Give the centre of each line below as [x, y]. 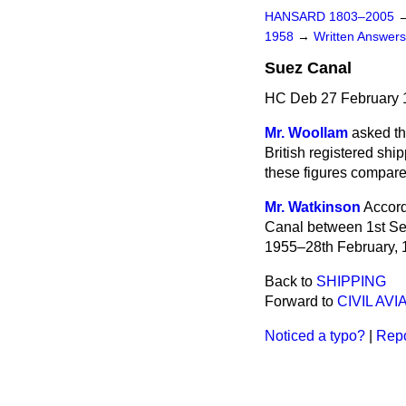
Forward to [301, 301]
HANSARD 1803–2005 [329, 17]
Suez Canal [308, 68]
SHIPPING [351, 281]
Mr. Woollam [306, 133]
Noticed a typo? [315, 336]
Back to [290, 281]
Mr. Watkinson [313, 207]
